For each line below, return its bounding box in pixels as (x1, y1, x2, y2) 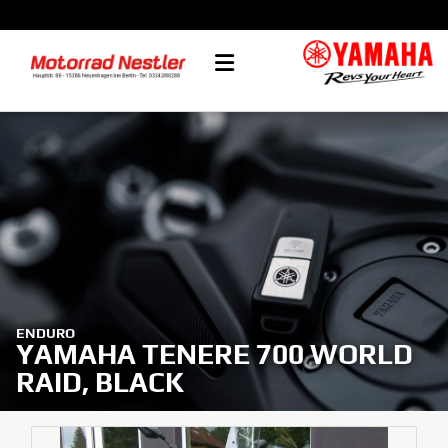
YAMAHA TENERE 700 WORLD (16, 337, 413, 370)
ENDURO (16, 324, 75, 341)
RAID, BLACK (16, 365, 184, 398)
